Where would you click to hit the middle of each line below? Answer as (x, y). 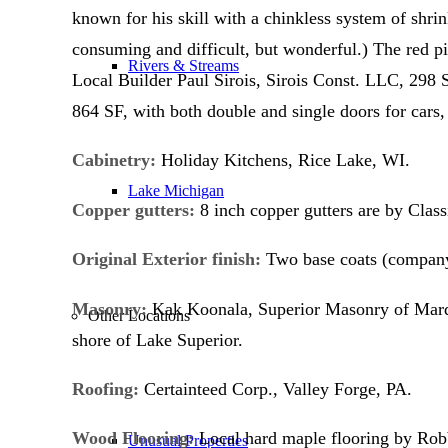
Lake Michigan (176, 190)
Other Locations (139, 315)
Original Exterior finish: (166, 259)
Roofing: (105, 388)
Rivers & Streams (183, 65)
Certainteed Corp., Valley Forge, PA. (275, 388)
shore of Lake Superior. (157, 339)
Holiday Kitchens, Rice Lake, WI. (283, 160)
